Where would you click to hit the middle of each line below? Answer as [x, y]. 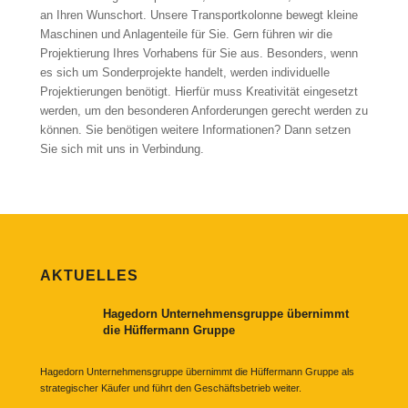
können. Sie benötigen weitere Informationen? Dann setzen [195, 130]
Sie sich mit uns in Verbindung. [122, 149]
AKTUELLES [89, 275]
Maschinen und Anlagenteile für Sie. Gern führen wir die [186, 35]
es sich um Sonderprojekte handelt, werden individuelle [184, 73]
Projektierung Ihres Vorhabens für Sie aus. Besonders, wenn [199, 54]
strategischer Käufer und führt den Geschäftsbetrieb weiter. [170, 388]
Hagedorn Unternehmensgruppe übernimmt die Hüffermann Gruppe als [197, 372]
